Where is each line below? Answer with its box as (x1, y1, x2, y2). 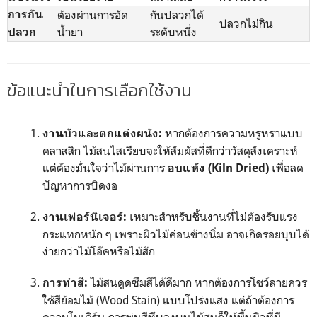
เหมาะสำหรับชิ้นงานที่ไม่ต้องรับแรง (127, 209, 298, 224)
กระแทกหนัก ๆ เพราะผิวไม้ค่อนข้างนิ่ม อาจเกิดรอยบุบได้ (42, 227, 309, 241)
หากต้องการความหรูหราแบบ (162, 126, 303, 140)
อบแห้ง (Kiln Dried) (168, 161, 269, 175)
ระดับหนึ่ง (150, 25, 197, 39)
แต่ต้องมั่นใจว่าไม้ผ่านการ (42, 161, 168, 175)
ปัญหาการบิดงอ (42, 178, 117, 192)
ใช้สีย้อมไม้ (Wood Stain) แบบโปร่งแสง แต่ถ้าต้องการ (42, 293, 294, 307)
